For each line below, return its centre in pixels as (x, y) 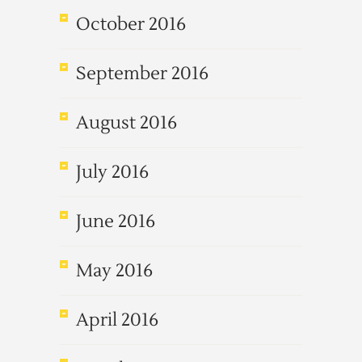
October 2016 (131, 24)
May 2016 (114, 271)
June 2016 (116, 221)
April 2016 (117, 320)
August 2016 (126, 123)
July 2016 (112, 172)
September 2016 (142, 74)
